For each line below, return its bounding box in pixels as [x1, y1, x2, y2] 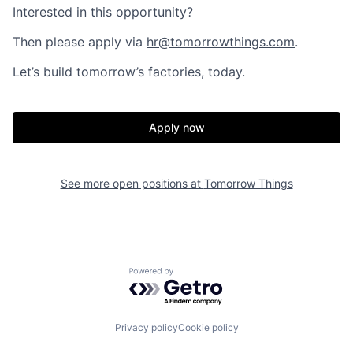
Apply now [148, 120, 205, 134]
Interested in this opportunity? [13, 3, 193, 20]
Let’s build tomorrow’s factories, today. [13, 63, 245, 80]
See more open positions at [60, 176, 204, 190]
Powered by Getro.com [128, 266, 267, 283]
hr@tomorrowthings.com [147, 33, 295, 50]
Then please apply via [13, 33, 147, 50]
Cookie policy [177, 321, 239, 334]
